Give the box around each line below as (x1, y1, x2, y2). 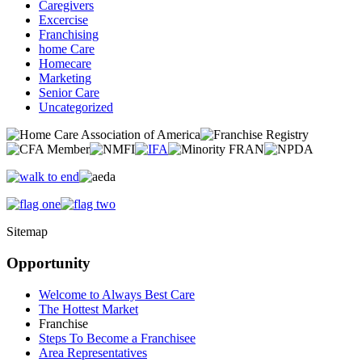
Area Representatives (39, 345, 147, 360)
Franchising (39, 27, 99, 42)
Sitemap (6, 225, 48, 239)
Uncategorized (39, 100, 113, 115)
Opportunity (6, 255, 90, 272)
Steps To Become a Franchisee (39, 330, 196, 345)
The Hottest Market (39, 301, 138, 316)
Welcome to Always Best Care (39, 287, 195, 301)
